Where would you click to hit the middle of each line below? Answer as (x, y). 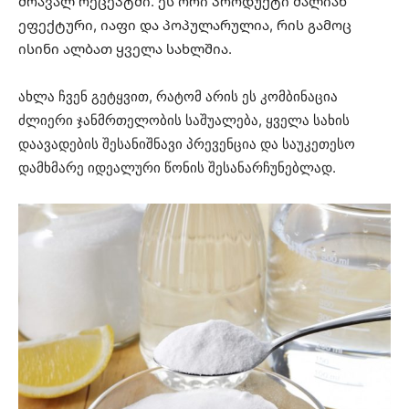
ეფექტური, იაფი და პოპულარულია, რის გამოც (185, 25)
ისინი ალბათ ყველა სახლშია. (125, 48)
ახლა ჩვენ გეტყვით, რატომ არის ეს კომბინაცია (178, 96)
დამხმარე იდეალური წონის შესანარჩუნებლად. (177, 167)
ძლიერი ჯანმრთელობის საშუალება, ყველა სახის (184, 120)
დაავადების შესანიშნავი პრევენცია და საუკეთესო (187, 143)
